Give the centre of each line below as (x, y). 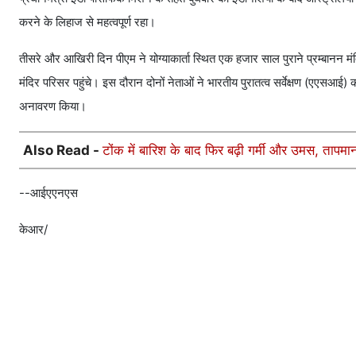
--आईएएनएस (48, 193)
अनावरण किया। (53, 106)
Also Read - (63, 151)
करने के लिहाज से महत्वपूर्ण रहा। (87, 22)
